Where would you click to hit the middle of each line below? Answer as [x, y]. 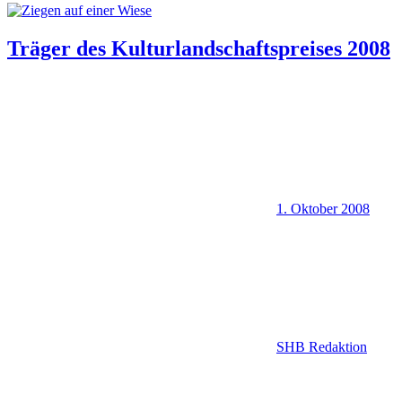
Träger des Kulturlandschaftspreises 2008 [199, 48]
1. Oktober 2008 [323, 208]
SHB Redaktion [322, 346]
